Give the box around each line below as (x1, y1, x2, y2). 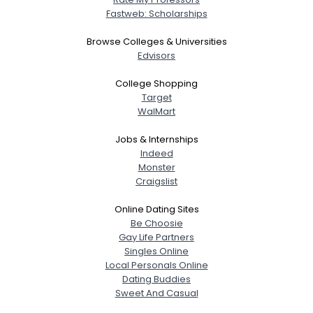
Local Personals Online (105, 259, 208, 272)
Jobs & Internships (115, 133, 198, 146)
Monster (138, 161, 175, 174)
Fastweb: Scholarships (105, 7, 208, 20)
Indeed (140, 147, 173, 160)
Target (141, 91, 172, 104)
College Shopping (115, 77, 198, 90)
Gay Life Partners (119, 231, 194, 244)
